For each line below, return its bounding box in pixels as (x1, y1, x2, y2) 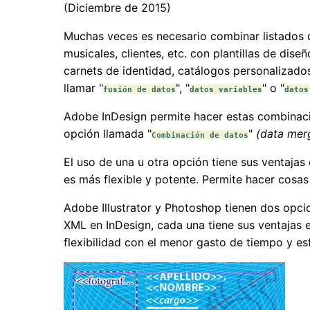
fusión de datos (103, 84, 176, 95)
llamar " (64, 81, 103, 95)
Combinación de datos (152, 130, 248, 140)
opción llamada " (64, 127, 152, 141)
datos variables (190, 84, 262, 95)
